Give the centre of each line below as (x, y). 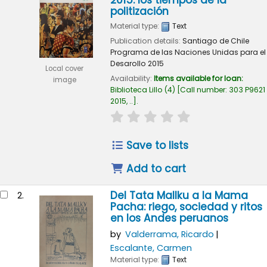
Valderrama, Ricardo (169, 235)
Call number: (204, 90)
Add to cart (155, 168)
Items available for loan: (198, 79)
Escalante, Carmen (151, 248)
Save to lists (156, 145)
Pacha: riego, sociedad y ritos (186, 207)
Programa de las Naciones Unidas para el (188, 52)
